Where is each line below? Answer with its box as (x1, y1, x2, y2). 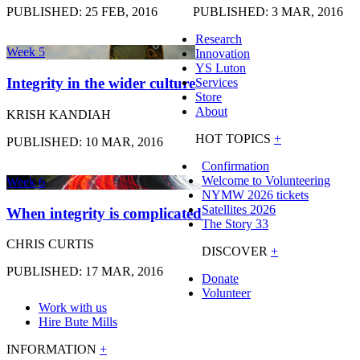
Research (195, 32, 242, 47)
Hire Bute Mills (39, 315, 117, 329)
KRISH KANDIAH (6, 107, 111, 121)
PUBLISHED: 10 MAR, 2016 (6, 134, 163, 149)
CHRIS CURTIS (6, 237, 94, 252)
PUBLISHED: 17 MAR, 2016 (6, 264, 163, 279)
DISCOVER (202, 244, 271, 259)
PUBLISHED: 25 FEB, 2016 (6, 5, 157, 19)
